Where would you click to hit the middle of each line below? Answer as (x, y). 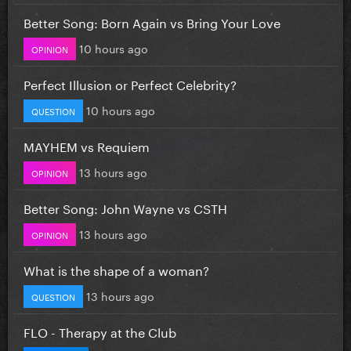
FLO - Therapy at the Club (100, 331)
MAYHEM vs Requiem (87, 145)
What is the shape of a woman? (116, 269)
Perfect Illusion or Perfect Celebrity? (130, 83)
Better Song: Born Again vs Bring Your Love (152, 21)
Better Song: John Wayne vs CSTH (125, 207)
